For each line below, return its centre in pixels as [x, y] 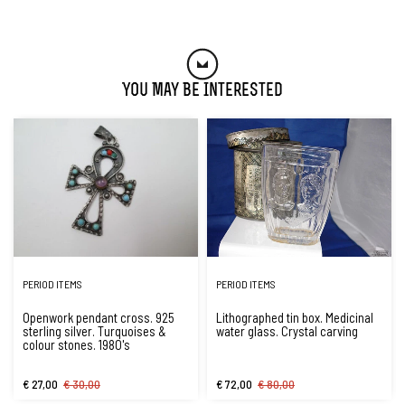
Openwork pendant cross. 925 [99, 317]
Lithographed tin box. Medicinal [295, 317]
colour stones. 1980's [76, 344]
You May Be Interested [202, 91]
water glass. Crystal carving [287, 331]
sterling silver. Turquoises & [94, 331]
